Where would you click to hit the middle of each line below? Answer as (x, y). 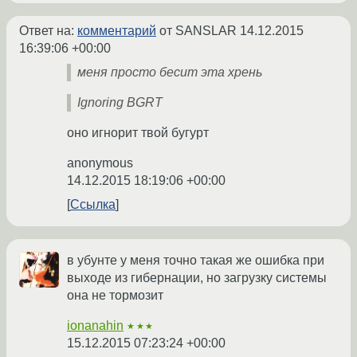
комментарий (117, 31)
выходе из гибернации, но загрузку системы (197, 278)
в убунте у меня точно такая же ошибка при (196, 261)
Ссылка (93, 205)
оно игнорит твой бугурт (138, 133)
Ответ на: (48, 31)
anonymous (100, 163)
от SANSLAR (198, 31)
